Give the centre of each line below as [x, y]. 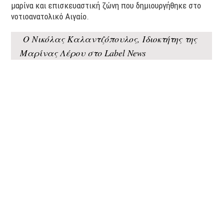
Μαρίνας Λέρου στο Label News [83, 53]
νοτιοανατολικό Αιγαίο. [50, 16]
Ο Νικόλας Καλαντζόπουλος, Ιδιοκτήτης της [109, 39]
